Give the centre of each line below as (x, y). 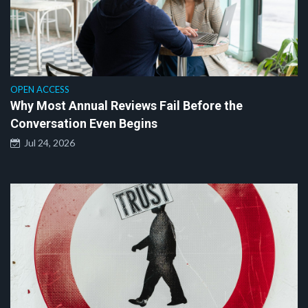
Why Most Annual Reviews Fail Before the (126, 106)
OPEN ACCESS (40, 90)
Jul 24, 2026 (47, 143)
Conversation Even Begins (84, 124)
